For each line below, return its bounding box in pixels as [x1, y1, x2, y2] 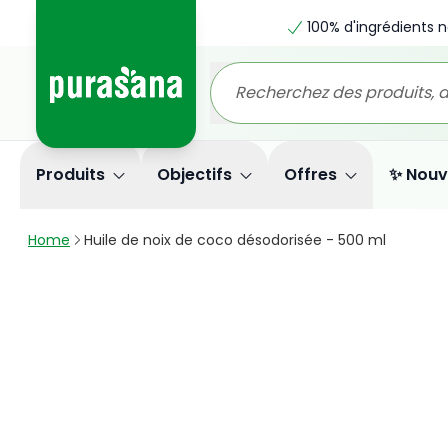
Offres [284, 163, 337, 186]
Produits [36, 163, 105, 186]
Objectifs [157, 163, 232, 186]
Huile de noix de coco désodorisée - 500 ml [84, 230, 386, 250]
